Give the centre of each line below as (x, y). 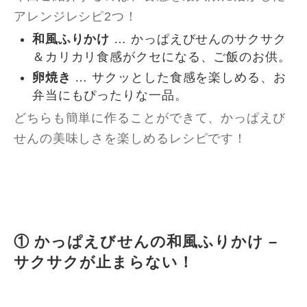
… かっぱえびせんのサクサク (198, 39)
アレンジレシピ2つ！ (76, 17)
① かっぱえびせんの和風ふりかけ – (146, 242)
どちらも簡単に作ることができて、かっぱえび (150, 118)
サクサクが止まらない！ (104, 263)
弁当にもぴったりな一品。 (110, 96)
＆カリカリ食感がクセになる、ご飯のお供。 (161, 57)
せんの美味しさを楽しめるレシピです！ (131, 138)
